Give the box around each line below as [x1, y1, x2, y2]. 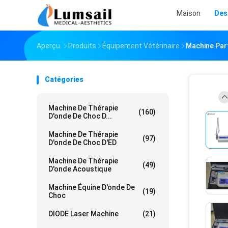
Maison [177, 9, 201, 17]
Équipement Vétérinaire [102, 42, 180, 50]
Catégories [45, 75, 83, 83]
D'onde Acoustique [48, 165, 111, 173]
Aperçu [37, 42, 60, 50]
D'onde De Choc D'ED [48, 138, 117, 147]
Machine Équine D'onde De [48, 183, 135, 191]
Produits [68, 42, 96, 50]
